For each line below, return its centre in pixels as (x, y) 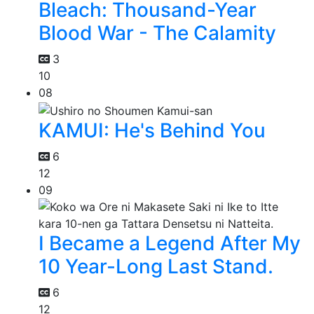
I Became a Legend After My (170, 244)
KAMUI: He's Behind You (152, 131)
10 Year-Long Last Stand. (156, 267)
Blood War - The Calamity (157, 33)
